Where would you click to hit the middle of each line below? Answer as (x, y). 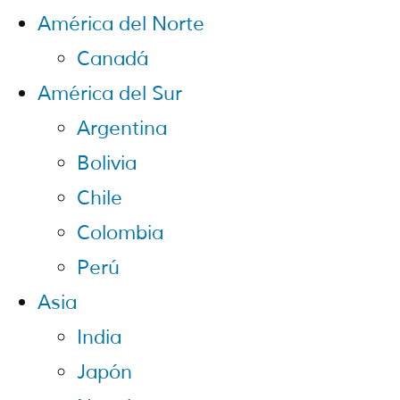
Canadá (112, 59)
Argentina (122, 129)
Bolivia (107, 164)
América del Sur (110, 94)
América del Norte (121, 25)
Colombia (120, 233)
